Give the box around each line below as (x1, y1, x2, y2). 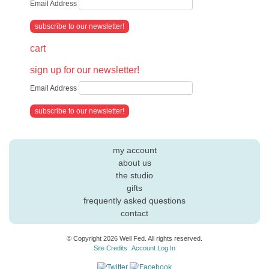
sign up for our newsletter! (30, 65, 139, 75)
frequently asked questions (83, 196, 186, 205)
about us (118, 158, 151, 168)
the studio (116, 171, 153, 180)
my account (112, 145, 157, 155)
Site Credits (94, 244, 127, 252)
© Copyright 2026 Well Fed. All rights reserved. (67, 235, 202, 242)
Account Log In (131, 244, 175, 252)
